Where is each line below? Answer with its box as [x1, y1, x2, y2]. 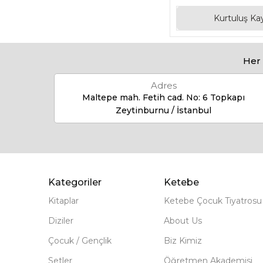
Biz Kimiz [163, 235, 202, 246]
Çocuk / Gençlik [48, 235, 112, 246]
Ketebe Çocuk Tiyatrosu [163, 195, 262, 206]
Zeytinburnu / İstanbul [116, 105, 212, 116]
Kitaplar [48, 195, 79, 206]
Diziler [48, 215, 73, 226]
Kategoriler [48, 177, 102, 188]
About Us [163, 215, 202, 226]
